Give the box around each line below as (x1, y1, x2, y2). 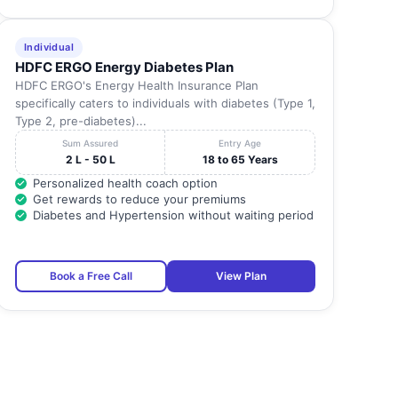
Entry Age (219, 138, 262, 149)
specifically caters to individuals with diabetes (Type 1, (14, 96, 315, 111)
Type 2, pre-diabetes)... (14, 114, 147, 129)
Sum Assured (62, 138, 119, 149)
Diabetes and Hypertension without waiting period (32, 208, 314, 223)
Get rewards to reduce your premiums (32, 192, 246, 207)
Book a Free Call (49, 269, 132, 283)
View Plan (215, 269, 267, 283)
